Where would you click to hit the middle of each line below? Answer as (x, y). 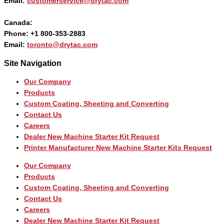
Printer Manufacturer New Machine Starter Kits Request (118, 148)
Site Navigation (33, 63)
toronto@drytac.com (62, 45)
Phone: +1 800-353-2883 (45, 34)
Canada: (18, 23)
